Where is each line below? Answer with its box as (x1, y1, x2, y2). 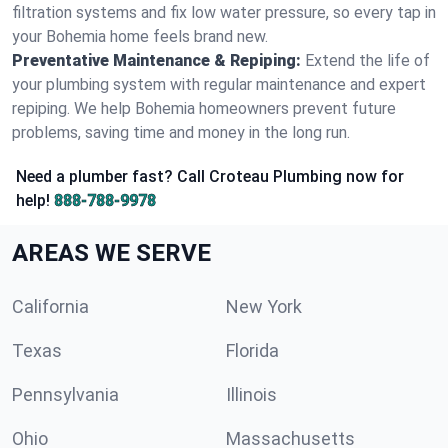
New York (226, 296, 302, 317)
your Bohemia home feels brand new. (12, 27, 268, 46)
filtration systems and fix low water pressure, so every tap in (12, 3, 436, 22)
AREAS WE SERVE (12, 239, 211, 267)
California (12, 296, 89, 317)
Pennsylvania (12, 384, 119, 405)
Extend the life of (305, 51, 430, 70)
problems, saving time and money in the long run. (12, 123, 350, 142)
